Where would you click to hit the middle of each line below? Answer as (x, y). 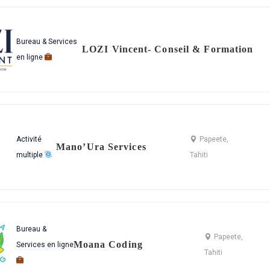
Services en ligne (45, 245)
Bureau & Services (46, 42)
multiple (30, 155)
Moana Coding (108, 244)
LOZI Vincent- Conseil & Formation (168, 49)
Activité (29, 139)
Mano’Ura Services (101, 147)
